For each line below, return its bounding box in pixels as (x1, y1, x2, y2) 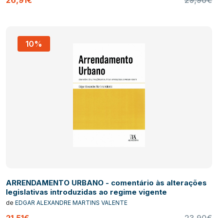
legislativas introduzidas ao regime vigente (6, 187, 167, 197)
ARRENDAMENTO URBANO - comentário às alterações (6, 178, 207, 187)
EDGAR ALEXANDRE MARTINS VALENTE (15, 199, 127, 206)
